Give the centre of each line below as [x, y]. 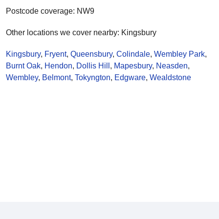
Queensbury [91, 54]
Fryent [55, 54]
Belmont [56, 77]
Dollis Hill [93, 66]
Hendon [58, 66]
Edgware [130, 77]
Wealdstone [170, 77]
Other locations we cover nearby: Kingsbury [81, 32]
